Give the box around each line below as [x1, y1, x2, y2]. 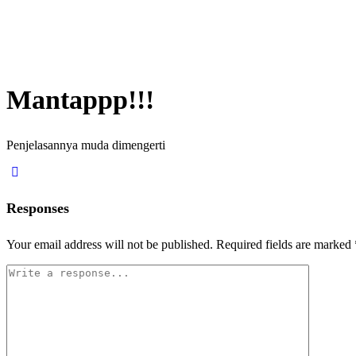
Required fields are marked [216, 238, 354, 252]
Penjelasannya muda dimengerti [6, 138, 165, 153]
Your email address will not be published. [6, 238, 213, 252]
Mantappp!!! [6, 85, 154, 115]
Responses [6, 200, 69, 217]
